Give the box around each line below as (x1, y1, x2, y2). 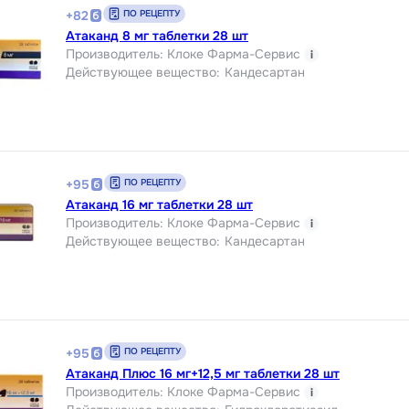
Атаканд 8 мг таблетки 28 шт (66, 26, 248, 44)
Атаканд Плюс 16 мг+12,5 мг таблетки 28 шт (66, 364, 340, 382)
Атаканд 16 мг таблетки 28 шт (66, 195, 253, 213)
